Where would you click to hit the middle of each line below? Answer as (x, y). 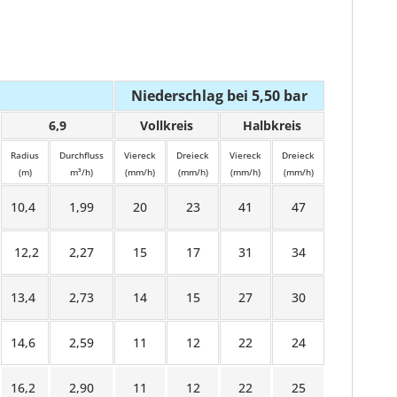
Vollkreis (167, 125)
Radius (25, 155)
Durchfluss (82, 155)
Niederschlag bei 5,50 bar (219, 96)
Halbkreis (272, 125)
